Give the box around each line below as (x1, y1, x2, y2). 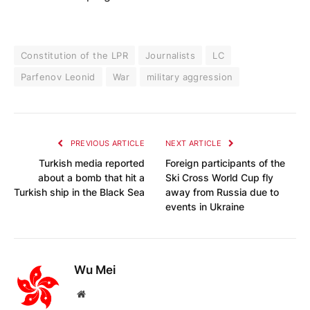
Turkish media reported (39, 157, 145, 170)
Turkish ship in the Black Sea (14, 186, 145, 199)
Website (84, 289, 116, 299)
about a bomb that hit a (38, 172, 145, 184)
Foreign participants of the (165, 157, 285, 170)
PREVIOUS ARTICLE (68, 138, 145, 149)
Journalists (145, 50, 196, 62)
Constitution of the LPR (21, 50, 128, 62)
